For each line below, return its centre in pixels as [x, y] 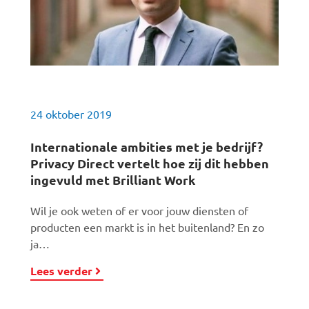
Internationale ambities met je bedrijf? [147, 147]
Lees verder [61, 271]
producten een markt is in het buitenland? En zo [147, 227]
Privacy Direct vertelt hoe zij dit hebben [150, 163]
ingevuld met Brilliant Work [113, 180]
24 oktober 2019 [71, 114]
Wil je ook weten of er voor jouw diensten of [139, 210]
